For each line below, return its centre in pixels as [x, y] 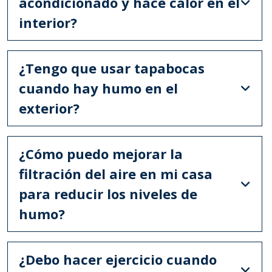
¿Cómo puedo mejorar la [100, 153]
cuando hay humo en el [98, 88]
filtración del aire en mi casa [115, 173]
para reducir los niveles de [108, 193]
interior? [48, 22]
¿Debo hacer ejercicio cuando [117, 259]
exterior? [49, 108]
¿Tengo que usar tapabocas [111, 68]
